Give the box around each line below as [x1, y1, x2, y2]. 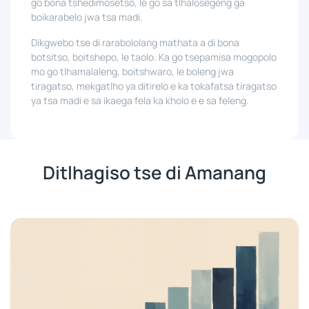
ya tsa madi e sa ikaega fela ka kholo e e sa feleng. [31, 94, 249, 107]
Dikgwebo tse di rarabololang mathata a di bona [31, 36, 239, 49]
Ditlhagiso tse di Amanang [43, 160, 266, 185]
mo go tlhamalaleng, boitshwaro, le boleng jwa [31, 65, 234, 78]
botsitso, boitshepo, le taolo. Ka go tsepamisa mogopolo [31, 50, 277, 63]
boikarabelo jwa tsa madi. [31, 10, 143, 23]
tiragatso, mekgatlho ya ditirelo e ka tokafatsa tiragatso [31, 79, 277, 92]
